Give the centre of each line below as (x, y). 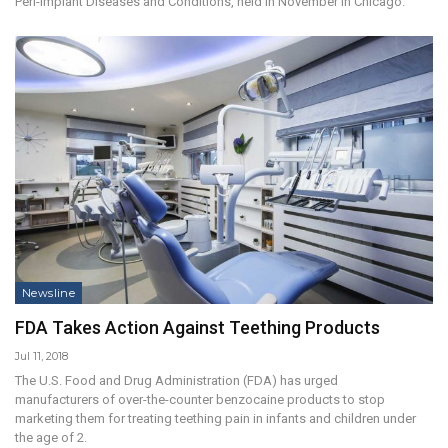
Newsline (49, 292)
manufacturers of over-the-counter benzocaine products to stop (200, 399)
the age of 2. (51, 437)
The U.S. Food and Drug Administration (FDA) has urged (176, 380)
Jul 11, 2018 (41, 355)
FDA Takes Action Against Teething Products (197, 327)
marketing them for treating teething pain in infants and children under (215, 418)
